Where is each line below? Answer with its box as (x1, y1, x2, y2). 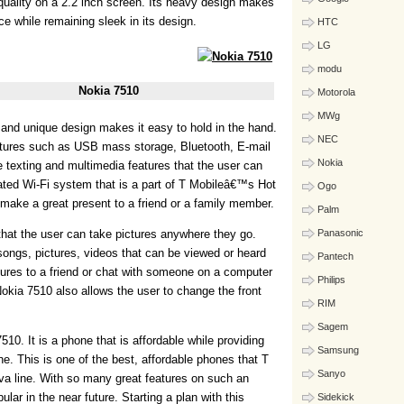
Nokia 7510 (78, 84, 139, 97)
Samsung (317, 344, 359, 355)
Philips (317, 274, 345, 285)
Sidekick (317, 391, 354, 402)
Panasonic (317, 227, 363, 238)
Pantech (317, 251, 353, 262)
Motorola (317, 87, 355, 97)
